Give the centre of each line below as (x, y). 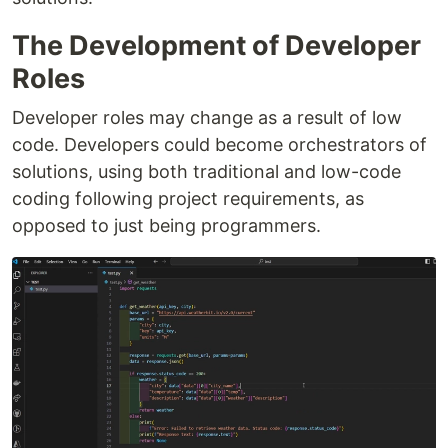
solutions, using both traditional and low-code (206, 171)
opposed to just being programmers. (166, 225)
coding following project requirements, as (188, 198)
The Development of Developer (216, 45)
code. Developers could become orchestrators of (219, 144)
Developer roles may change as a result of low (207, 117)
